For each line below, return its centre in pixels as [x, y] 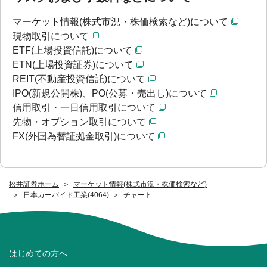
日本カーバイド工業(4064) [66, 195]
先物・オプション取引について [79, 122]
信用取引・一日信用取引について [84, 108]
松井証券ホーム [34, 184]
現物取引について [51, 36]
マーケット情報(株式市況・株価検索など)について [120, 22]
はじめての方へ [38, 253]
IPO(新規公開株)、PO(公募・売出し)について [110, 94]
